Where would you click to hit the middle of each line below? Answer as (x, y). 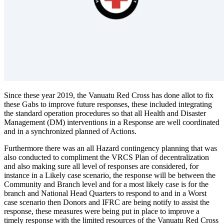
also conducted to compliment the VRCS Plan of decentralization (106, 157)
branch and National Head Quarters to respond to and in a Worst (105, 193)
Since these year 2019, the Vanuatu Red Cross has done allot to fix (109, 95)
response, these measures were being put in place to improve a (102, 211)
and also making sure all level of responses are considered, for (101, 166)
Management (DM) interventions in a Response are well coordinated (112, 122)
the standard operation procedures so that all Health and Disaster (105, 113)
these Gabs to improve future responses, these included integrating (108, 104)
